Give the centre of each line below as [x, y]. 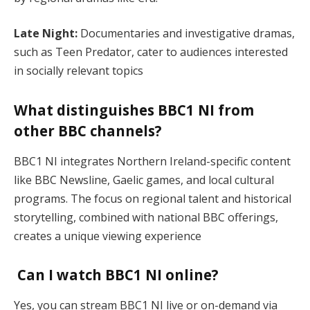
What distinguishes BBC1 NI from [134, 110]
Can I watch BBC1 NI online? [116, 275]
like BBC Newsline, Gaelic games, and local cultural [144, 180]
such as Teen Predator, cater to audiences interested [151, 52]
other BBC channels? [88, 131]
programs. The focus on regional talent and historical [153, 198]
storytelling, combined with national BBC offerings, [146, 217]
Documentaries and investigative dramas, [186, 34]
